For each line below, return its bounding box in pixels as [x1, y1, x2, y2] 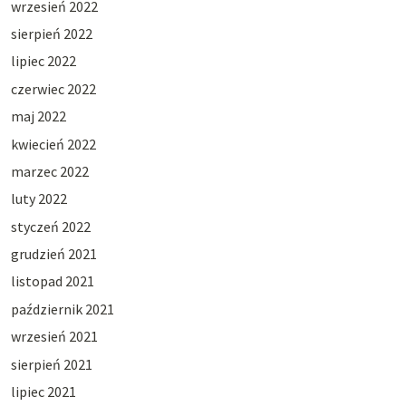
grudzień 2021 [10, 245, 97, 264]
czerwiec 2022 [10, 79, 96, 98]
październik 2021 [10, 299, 114, 318]
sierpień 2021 [10, 354, 92, 373]
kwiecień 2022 [10, 134, 96, 153]
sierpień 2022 [10, 24, 92, 43]
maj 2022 [10, 107, 66, 126]
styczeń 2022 [10, 217, 91, 236]
